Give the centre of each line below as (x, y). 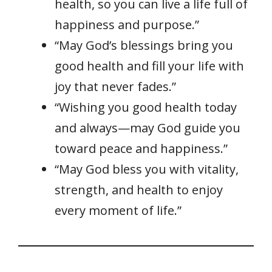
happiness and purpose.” (127, 25)
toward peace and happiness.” (141, 149)
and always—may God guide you (148, 128)
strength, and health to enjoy (139, 190)
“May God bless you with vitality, (147, 169)
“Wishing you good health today (146, 107)
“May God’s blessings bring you (144, 46)
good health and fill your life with (149, 66)
